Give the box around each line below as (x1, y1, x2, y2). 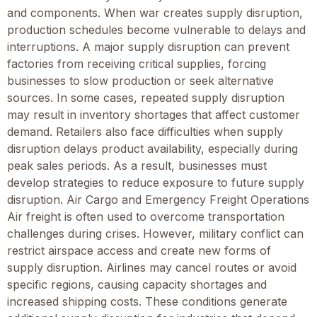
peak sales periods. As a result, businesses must (7, 158, 267, 173)
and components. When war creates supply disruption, (7, 5, 303, 20)
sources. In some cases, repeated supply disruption (7, 90, 284, 105)
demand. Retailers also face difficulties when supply (7, 124, 283, 139)
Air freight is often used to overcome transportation (7, 209, 284, 224)
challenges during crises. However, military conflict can (7, 226, 304, 241)
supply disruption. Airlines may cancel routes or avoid (7, 260, 296, 275)
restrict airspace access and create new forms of (7, 243, 271, 258)
